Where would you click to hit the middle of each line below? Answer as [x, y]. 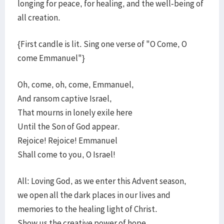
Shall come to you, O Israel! [66, 154]
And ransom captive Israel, [65, 98]
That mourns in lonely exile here [76, 112]
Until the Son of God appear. [69, 126]
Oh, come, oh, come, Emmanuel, [76, 84]
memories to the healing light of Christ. [87, 209]
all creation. [39, 17]
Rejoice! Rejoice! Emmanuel [68, 140]
